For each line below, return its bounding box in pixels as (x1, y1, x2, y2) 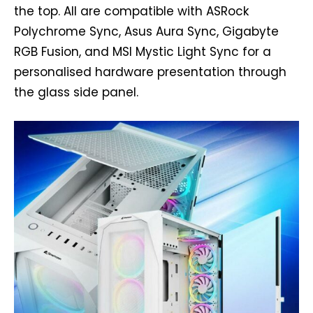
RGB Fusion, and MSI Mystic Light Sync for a (14, 43, 271, 60)
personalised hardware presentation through (14, 63, 286, 80)
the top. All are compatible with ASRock (14, 2, 249, 20)
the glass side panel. (14, 83, 138, 101)
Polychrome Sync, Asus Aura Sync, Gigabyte (14, 22, 279, 40)
